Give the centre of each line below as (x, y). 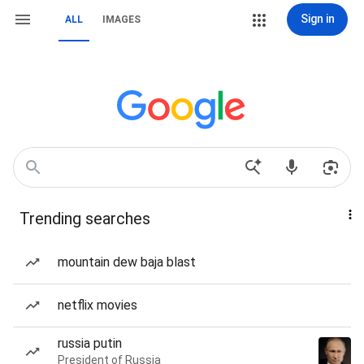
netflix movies (97, 305)
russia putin (90, 343)
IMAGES (121, 19)
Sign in (317, 19)
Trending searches (85, 219)
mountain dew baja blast (127, 262)
